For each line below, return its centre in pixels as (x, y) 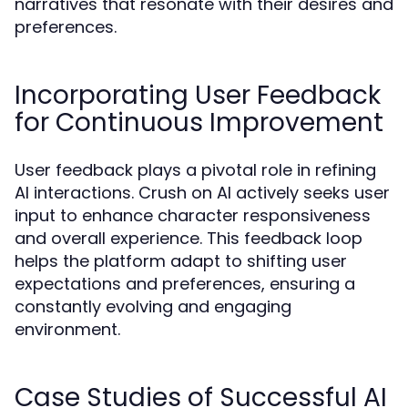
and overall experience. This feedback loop (189, 238)
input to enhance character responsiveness (193, 215)
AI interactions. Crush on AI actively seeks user (202, 193)
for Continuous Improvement (199, 122)
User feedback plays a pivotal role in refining (195, 170)
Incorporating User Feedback (198, 95)
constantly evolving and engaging (153, 306)
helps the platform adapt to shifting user (181, 261)
